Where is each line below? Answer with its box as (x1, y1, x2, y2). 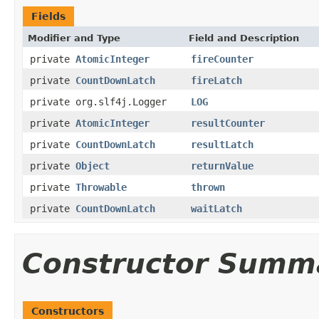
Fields (31, 10, 66, 22)
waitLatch (191, 202, 242, 214)
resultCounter (191, 117, 265, 129)
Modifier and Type (28, 32, 120, 43)
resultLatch (191, 138, 253, 150)
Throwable (75, 181, 127, 193)
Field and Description (189, 32, 299, 43)
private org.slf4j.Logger (30, 95, 167, 108)
